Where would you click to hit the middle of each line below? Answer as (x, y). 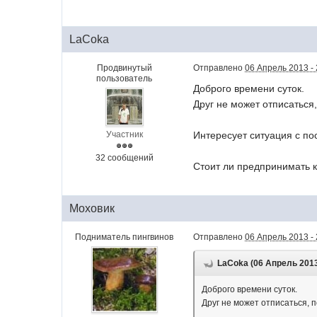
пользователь (125, 79)
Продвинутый (124, 68)
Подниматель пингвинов (125, 237)
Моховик (92, 208)
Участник (124, 134)
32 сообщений (124, 158)
